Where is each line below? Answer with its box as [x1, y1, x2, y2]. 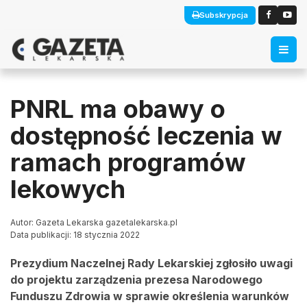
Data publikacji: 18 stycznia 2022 [10, 230, 140, 240]
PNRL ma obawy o [10, 94, 225, 124]
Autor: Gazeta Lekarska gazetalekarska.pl [10, 217, 177, 228]
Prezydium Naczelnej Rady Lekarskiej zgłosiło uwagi [10, 256, 293, 270]
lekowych [10, 174, 125, 204]
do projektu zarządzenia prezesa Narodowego [10, 273, 262, 286]
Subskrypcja [199, 10, 248, 20]
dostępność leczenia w [10, 121, 282, 151]
